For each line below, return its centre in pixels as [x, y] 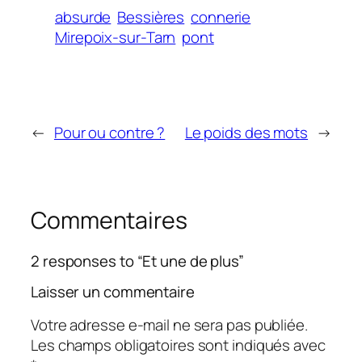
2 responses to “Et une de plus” [137, 261]
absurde [83, 17]
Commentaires [109, 221]
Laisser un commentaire [113, 292]
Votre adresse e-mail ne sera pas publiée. [169, 324]
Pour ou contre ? [109, 133]
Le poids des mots [246, 133]
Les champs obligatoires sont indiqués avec [178, 345]
